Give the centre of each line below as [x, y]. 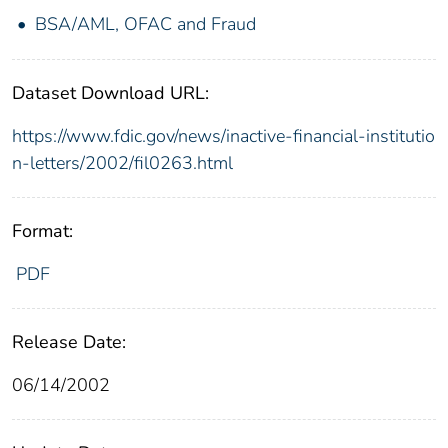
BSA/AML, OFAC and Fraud [145, 24]
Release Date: [69, 342]
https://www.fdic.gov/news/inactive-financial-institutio [223, 136]
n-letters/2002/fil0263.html [122, 163]
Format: [42, 231]
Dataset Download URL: [110, 93]
